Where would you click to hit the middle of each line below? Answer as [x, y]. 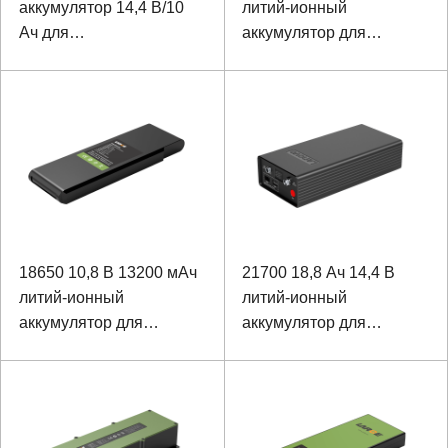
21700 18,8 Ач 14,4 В [318, 272]
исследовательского [93, 57]
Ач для [43, 32]
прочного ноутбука [311, 347]
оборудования [71, 82]
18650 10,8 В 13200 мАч [107, 272]
